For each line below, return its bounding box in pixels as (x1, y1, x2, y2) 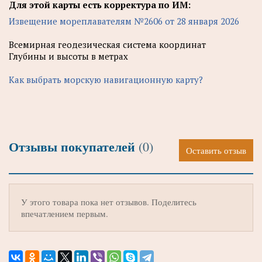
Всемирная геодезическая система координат (9, 38, 206, 50)
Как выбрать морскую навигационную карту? (9, 73, 203, 85)
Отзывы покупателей (9, 136, 139, 156)
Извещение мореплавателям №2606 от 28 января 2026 (9, 15, 239, 27)
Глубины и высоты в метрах (9, 50, 128, 62)
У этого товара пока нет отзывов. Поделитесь (21, 195, 196, 208)
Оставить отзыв (186, 144, 246, 156)
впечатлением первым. (21, 207, 108, 219)
